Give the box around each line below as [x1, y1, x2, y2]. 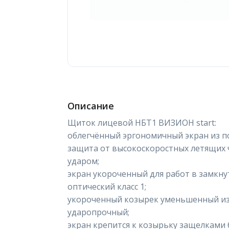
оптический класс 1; [67, 181, 146, 192]
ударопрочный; [67, 207, 129, 218]
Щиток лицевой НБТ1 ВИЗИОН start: [67, 117, 216, 128]
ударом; [67, 155, 99, 167]
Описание [67, 100, 114, 112]
